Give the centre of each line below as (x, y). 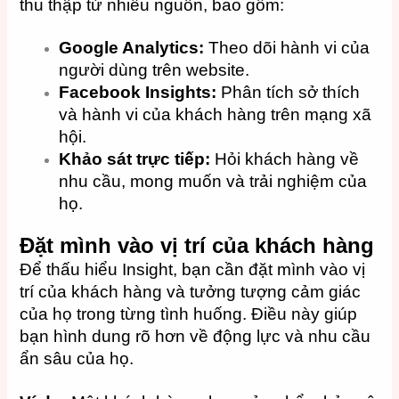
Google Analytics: (132, 48)
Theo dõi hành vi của (287, 48)
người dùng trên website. (155, 70)
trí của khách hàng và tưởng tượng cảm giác (191, 292)
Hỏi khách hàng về (285, 159)
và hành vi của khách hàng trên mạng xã (216, 115)
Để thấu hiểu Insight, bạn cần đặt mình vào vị (193, 270)
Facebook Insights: (138, 93)
